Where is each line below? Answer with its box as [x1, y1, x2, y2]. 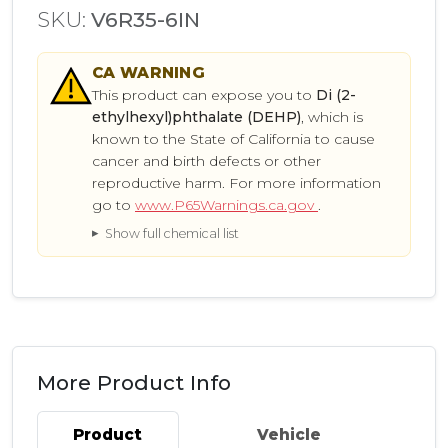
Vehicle [256, 424, 321, 444]
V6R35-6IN [91, 7, 200, 33]
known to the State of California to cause [92, 129, 375, 148]
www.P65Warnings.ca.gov [135, 195, 318, 214]
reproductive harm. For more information [92, 173, 381, 192]
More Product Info [37, 369, 231, 395]
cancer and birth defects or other [92, 151, 321, 170]
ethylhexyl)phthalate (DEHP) [92, 107, 301, 126]
